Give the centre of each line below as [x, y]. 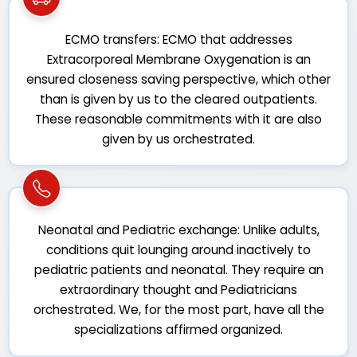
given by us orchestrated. [178, 139]
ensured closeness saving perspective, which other [178, 79]
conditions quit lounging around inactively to [178, 250]
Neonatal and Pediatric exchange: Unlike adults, [178, 230]
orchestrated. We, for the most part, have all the [178, 310]
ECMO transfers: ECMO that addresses [178, 39]
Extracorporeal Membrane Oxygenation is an [178, 59]
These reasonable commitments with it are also [178, 119]
